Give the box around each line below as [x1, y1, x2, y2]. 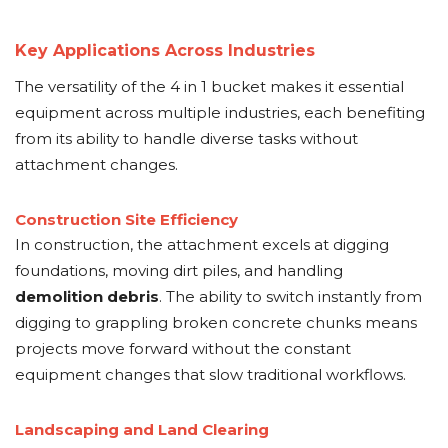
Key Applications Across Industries [15, 41, 315, 60]
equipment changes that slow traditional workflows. [15, 365, 406, 384]
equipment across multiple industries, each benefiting [15, 103, 425, 122]
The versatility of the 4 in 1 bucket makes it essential [15, 77, 404, 96]
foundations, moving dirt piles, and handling [15, 261, 343, 280]
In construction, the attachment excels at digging [15, 235, 389, 254]
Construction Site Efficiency [15, 210, 238, 229]
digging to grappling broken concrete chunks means [15, 313, 417, 332]
